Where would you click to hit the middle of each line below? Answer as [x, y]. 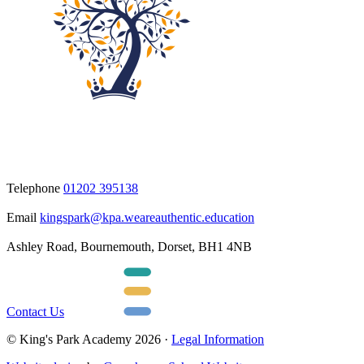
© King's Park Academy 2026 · [89, 339]
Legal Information [218, 339]
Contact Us [35, 311]
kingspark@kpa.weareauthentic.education [147, 217]
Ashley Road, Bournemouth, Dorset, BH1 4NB [129, 246]
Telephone [33, 188]
